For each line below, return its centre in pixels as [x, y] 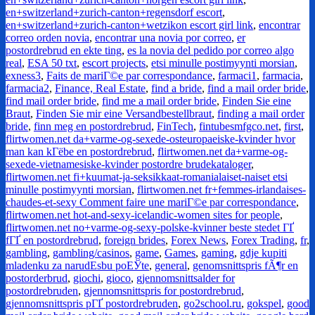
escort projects [114, 63]
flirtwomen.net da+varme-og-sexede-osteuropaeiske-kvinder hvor [150, 139]
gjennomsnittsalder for [186, 278]
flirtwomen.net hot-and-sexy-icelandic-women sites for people [143, 215]
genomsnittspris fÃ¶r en [245, 266]
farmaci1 [237, 76]
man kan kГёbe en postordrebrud [79, 152]
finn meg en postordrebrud [92, 127]
